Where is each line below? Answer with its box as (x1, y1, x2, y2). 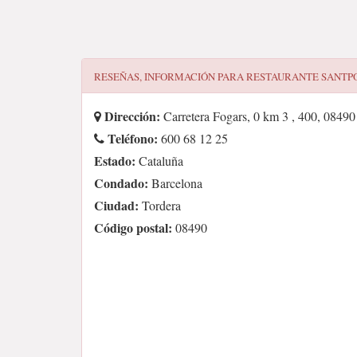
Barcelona (148, 175, 202, 191)
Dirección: (101, 107, 160, 125)
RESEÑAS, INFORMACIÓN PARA (94, 69, 246, 84)
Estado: (94, 151, 135, 170)
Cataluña (135, 152, 183, 169)
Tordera (139, 197, 181, 214)
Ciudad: (94, 196, 139, 214)
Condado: (94, 174, 148, 192)
